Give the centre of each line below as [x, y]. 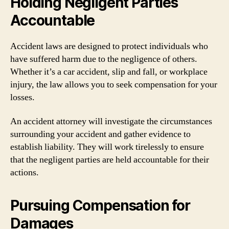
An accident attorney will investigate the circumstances [111, 121]
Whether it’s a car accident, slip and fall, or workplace [109, 72]
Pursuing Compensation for [100, 205]
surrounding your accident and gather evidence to [100, 134]
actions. [25, 173]
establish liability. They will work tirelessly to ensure [107, 147]
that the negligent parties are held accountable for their [110, 160]
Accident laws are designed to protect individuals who [109, 46]
